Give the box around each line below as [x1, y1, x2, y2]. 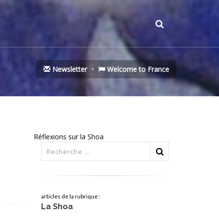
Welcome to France [105, 65, 169, 74]
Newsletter [50, 65, 87, 74]
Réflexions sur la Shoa [33, 132, 104, 142]
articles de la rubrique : [41, 193, 100, 200]
